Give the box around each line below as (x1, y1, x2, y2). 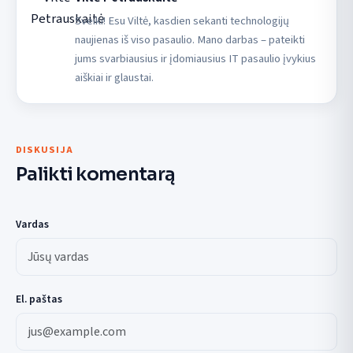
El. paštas (16, 292, 62, 307)
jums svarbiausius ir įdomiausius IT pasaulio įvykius (74, 50, 316, 67)
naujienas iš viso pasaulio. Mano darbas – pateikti (74, 31, 305, 48)
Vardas (16, 217, 49, 232)
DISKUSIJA (16, 142, 73, 157)
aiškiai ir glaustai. (74, 69, 154, 86)
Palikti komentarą (16, 162, 176, 187)
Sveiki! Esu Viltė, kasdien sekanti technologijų (74, 12, 289, 29)
